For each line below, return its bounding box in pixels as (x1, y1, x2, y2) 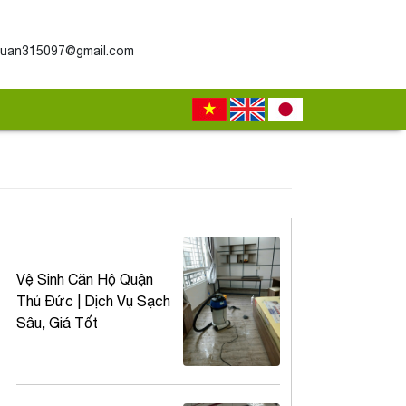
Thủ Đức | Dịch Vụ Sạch (16, 293, 170, 310)
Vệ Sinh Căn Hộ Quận (16, 271, 153, 288)
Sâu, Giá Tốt (16, 314, 98, 332)
